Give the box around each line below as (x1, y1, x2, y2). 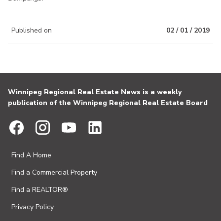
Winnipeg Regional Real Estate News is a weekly (8, 87, 182, 97)
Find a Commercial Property (11, 168, 97, 177)
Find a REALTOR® (11, 185, 68, 194)
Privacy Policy (11, 202, 54, 212)
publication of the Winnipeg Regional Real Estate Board (8, 98, 208, 108)
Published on (11, 25, 52, 35)
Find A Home (11, 150, 51, 160)
